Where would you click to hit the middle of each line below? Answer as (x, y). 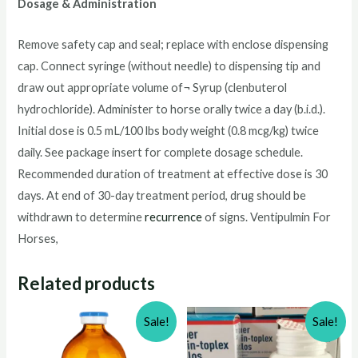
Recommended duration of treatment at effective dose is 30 (173, 173)
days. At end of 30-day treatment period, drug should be (162, 195)
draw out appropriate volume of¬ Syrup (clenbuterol (153, 87)
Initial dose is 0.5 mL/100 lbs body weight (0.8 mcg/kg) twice (169, 130)
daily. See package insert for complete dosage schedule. (161, 152)
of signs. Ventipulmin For (267, 217)
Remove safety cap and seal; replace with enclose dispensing (173, 44)
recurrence (174, 217)
